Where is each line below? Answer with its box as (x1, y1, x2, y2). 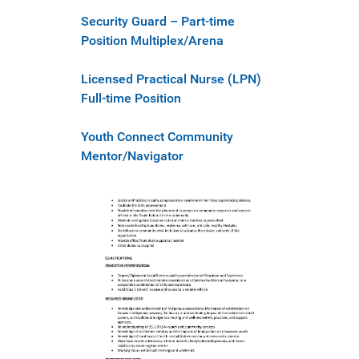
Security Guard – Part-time (81, 14, 235, 30)
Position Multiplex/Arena (81, 33, 224, 49)
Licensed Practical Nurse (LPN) (81, 71, 261, 87)
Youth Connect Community (81, 129, 233, 145)
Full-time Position (81, 91, 181, 107)
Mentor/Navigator (81, 148, 184, 164)
